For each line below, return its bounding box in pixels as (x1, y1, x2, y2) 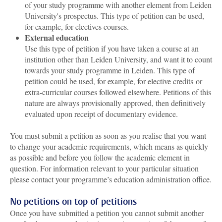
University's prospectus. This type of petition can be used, (25, 10, 204, 21)
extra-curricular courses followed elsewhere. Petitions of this (25, 87, 211, 97)
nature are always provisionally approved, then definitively (25, 98, 206, 108)
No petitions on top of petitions (10, 196, 137, 208)
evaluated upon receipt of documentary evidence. (25, 109, 178, 119)
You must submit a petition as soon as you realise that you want (10, 130, 206, 141)
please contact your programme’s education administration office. (10, 174, 212, 184)
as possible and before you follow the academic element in (10, 152, 190, 163)
